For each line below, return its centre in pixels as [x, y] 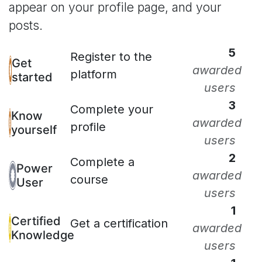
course [89, 179]
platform [93, 74]
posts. [26, 25]
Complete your [111, 109]
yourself [34, 130]
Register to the [111, 56]
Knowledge [43, 235]
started [32, 77]
